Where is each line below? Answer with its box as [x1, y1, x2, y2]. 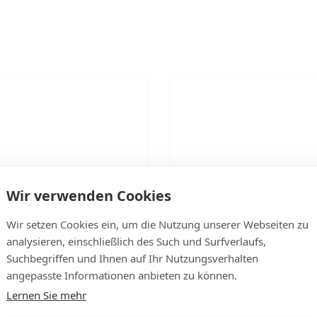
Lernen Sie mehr [6, 287, 86, 302]
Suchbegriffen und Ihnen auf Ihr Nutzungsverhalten [6, 250, 258, 265]
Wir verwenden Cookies [6, 185, 171, 205]
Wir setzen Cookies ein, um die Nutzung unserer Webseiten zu [6, 217, 309, 231]
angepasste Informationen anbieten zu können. [6, 267, 237, 282]
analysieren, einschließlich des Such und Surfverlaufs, [6, 234, 266, 248]
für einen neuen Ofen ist [184, 247, 292, 260]
